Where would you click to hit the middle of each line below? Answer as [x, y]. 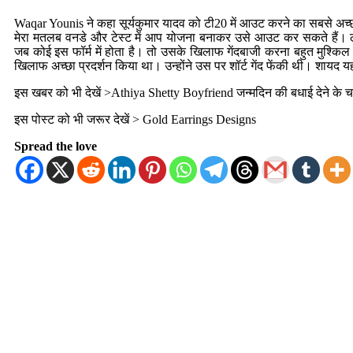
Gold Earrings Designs [199, 120]
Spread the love [56, 147]
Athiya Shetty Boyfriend [172, 93]
